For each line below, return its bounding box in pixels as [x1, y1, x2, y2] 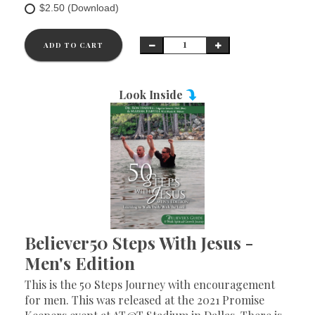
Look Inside [118, 87, 186, 102]
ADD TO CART [44, 40, 103, 50]
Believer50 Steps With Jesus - [25, 231, 253, 254]
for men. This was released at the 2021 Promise [25, 292, 264, 307]
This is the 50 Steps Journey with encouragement [25, 277, 275, 292]
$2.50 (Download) [39, 2, 119, 13]
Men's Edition [25, 252, 135, 274]
